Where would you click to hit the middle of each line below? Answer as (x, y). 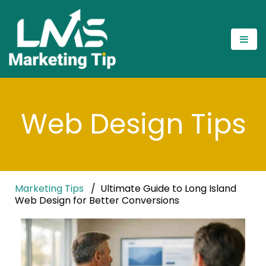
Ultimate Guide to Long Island (168, 189)
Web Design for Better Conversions (97, 201)
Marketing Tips (49, 189)
